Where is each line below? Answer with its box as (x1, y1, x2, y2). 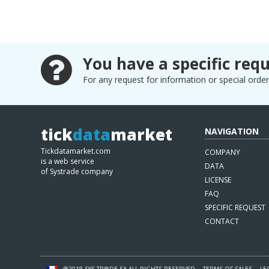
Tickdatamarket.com (41, 146, 111, 156)
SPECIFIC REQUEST (205, 202, 266, 213)
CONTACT (205, 216, 240, 226)
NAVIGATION (205, 125, 259, 137)
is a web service (41, 156, 95, 166)
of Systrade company (41, 166, 113, 177)
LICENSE (205, 175, 232, 185)
